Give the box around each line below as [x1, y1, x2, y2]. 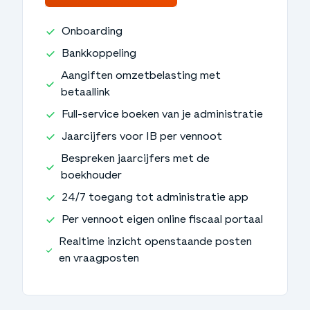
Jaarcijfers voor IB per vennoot [62, 131, 223, 143]
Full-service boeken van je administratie [62, 109, 264, 120]
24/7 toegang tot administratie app [62, 192, 249, 203]
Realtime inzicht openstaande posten [58, 236, 252, 248]
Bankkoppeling [62, 48, 137, 60]
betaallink [61, 86, 111, 98]
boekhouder [61, 170, 122, 181]
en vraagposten [58, 253, 139, 264]
